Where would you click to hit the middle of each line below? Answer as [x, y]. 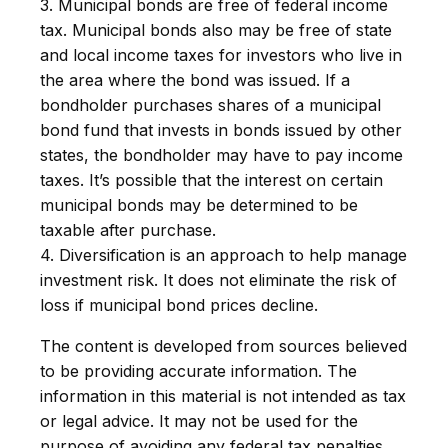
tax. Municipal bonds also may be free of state [216, 30]
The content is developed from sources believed [223, 346]
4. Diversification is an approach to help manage [223, 255]
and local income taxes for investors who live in [221, 55]
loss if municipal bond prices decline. [179, 305]
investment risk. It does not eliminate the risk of [218, 280]
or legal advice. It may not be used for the [199, 421]
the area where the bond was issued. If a [195, 80]
